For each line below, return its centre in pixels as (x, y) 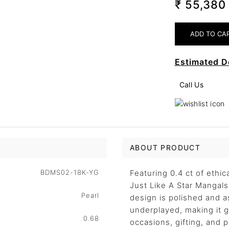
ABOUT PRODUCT (165, 147)
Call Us (191, 84)
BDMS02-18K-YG (70, 172)
